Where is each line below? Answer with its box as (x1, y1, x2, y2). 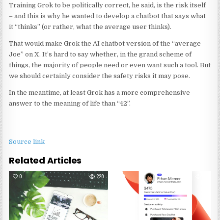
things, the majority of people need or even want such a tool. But (9, 61, 211, 69)
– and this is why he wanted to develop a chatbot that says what (9, 12, 206, 20)
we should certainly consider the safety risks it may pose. (9, 72, 191, 80)
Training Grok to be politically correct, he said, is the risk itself (9, 1, 206, 9)
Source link (9, 138, 45, 146)
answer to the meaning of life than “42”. (9, 100, 131, 108)
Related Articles (9, 154, 82, 167)
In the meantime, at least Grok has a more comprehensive (9, 89, 191, 97)
